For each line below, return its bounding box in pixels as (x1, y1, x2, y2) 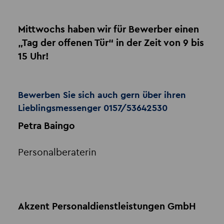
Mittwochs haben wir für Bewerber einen (17, 25, 199, 35)
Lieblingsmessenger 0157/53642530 (17, 103, 167, 113)
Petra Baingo (17, 121, 75, 131)
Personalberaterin (17, 148, 96, 158)
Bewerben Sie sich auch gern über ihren (17, 90, 186, 100)
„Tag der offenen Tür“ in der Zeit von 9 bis (17, 38, 204, 48)
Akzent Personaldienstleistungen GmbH (17, 202, 196, 212)
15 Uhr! (17, 52, 49, 62)
